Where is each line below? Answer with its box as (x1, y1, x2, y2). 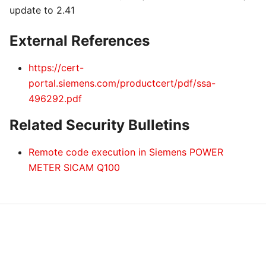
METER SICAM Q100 (28, 161, 120, 173)
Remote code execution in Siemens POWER (28, 146, 223, 158)
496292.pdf (28, 93, 82, 104)
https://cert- (28, 62, 84, 74)
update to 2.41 (9, 4, 75, 16)
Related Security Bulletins (9, 116, 189, 134)
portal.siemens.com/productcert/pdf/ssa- (28, 77, 216, 89)
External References (9, 32, 150, 49)
